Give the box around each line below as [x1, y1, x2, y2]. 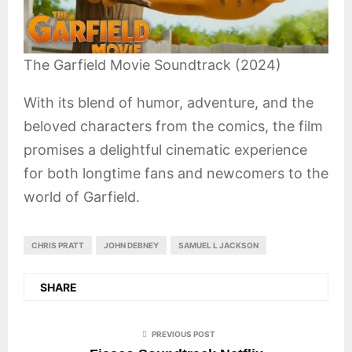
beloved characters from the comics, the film [24, 118, 323, 135]
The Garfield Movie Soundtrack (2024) [24, 57, 281, 74]
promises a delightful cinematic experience [24, 141, 307, 159]
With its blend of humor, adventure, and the [24, 94, 313, 112]
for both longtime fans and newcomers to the [24, 165, 328, 182]
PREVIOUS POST [151, 329, 215, 339]
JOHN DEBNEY [104, 240, 159, 251]
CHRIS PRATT [31, 240, 84, 251]
